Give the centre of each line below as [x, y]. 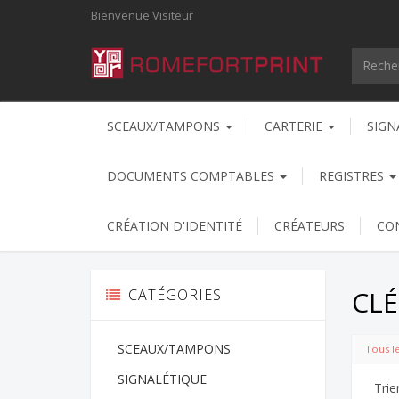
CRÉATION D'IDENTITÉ [175, 225]
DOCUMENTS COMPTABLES [192, 175]
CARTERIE [295, 126]
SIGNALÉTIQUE [162, 379]
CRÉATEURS [309, 225]
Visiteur [173, 15]
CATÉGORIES [175, 294]
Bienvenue [122, 15]
